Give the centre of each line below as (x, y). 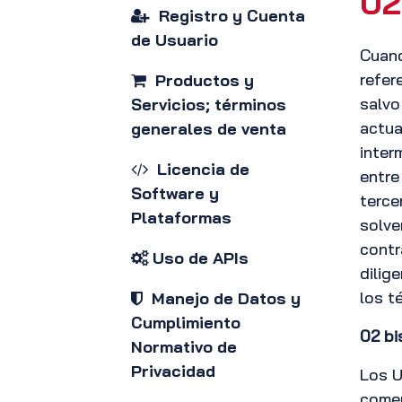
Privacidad (173, 371)
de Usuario (177, 40)
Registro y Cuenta (227, 16)
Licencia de (199, 169)
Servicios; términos (209, 105)
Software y (175, 193)
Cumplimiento (186, 323)
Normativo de (184, 347)
